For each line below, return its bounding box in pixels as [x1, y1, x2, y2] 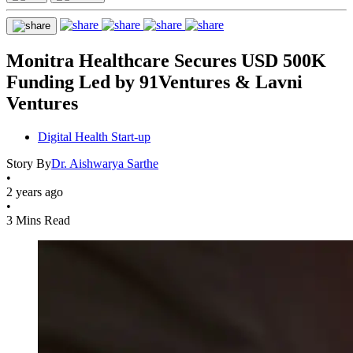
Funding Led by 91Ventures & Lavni [6, 71, 303, 92]
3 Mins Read [6, 213, 70, 227]
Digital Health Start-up [38, 129, 150, 143]
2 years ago [6, 184, 63, 199]
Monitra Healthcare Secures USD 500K [6, 50, 326, 71]
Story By [6, 156, 51, 170]
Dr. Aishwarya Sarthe [51, 156, 158, 170]
